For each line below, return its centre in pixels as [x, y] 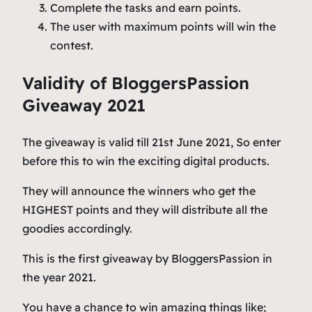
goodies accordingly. [77, 229]
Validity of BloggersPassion [136, 83]
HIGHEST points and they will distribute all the [145, 210]
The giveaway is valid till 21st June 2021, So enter [151, 142]
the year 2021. [59, 278]
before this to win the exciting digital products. [146, 161]
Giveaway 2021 [84, 106]
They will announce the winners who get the [139, 191]
